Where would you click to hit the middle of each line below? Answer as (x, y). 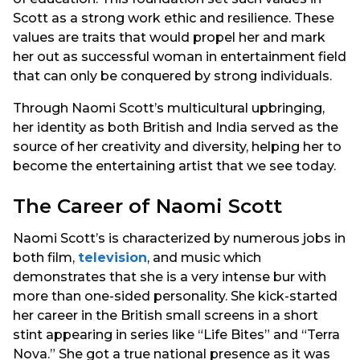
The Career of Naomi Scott (147, 206)
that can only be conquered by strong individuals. (172, 76)
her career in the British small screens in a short (166, 316)
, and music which (204, 258)
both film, (45, 258)
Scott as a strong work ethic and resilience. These (174, 18)
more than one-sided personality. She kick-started (175, 297)
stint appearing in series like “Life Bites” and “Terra (176, 335)
